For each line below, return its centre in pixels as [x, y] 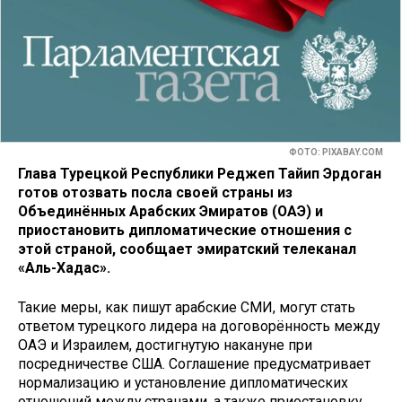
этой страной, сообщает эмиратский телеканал [187, 249]
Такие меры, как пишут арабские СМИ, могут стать [187, 308]
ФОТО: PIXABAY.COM [336, 153]
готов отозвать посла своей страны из [155, 192]
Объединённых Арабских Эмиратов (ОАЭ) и [170, 211]
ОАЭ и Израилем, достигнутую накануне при [165, 345]
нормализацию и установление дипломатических [183, 383]
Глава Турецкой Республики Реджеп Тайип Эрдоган [200, 173]
